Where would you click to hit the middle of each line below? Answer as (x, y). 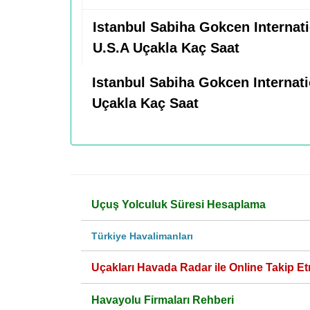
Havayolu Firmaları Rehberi (163, 300)
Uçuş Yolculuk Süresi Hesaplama (179, 204)
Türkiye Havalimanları (142, 236)
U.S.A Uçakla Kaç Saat (166, 48)
